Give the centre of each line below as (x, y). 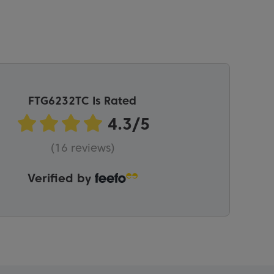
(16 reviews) (82, 148)
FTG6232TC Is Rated (83, 101)
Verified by (61, 179)
